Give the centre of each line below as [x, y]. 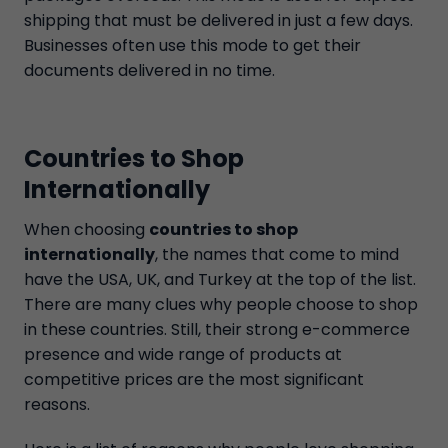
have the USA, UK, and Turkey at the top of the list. [220, 279]
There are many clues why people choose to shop [221, 304]
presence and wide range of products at [183, 354]
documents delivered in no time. [149, 70]
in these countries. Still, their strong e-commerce [217, 329]
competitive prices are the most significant [194, 379]
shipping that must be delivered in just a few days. [218, 20]
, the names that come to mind [277, 254]
